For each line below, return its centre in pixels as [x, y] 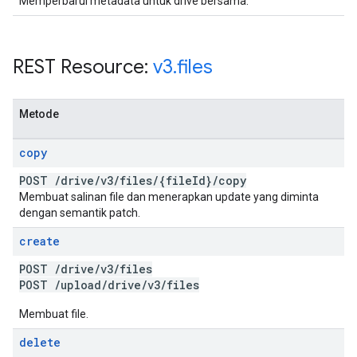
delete [40, 342]
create [39, 241]
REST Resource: [83, 67]
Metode [39, 114]
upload [81, 285]
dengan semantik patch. [80, 213]
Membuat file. [54, 314]
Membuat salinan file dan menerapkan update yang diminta [169, 197]
